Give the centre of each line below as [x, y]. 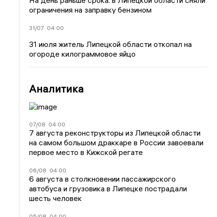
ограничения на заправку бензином [91, 10]
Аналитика [57, 89]
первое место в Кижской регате [86, 152]
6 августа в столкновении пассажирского [103, 179]
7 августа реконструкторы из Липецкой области [115, 133]
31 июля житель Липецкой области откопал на [111, 44]
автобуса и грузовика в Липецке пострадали [108, 188]
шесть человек [56, 198]
